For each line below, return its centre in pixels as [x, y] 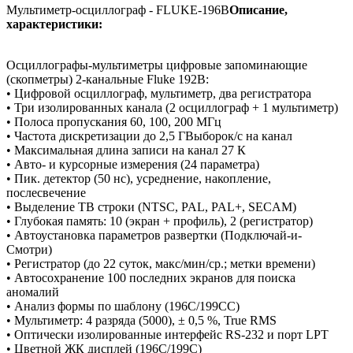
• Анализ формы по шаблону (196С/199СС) [123, 307]
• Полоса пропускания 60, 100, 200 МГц [114, 122]
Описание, [258, 10]
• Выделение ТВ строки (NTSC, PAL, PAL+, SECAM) [151, 207]
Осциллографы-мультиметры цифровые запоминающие [157, 65]
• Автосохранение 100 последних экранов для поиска [151, 278]
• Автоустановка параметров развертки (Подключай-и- [154, 236]
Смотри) [29, 250]
